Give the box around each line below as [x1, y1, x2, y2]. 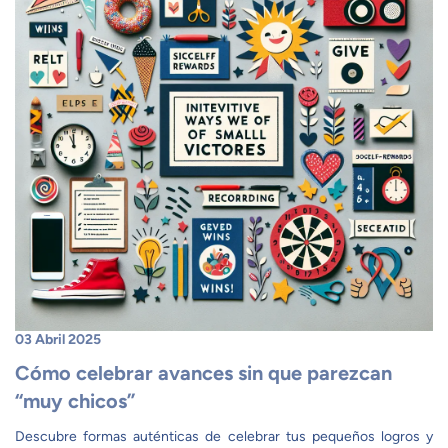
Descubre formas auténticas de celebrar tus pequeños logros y [15, 428, 433, 445]
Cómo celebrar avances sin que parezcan [15, 361, 392, 385]
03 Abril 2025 [15, 331, 101, 348]
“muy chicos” [15, 389, 135, 413]
